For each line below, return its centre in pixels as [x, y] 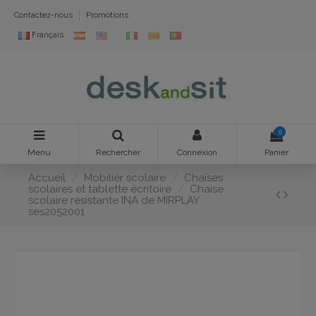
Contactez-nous [44, 16]
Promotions [107, 16]
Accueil [47, 177]
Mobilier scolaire [125, 177]
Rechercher [118, 153]
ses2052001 [56, 211]
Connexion [197, 153]
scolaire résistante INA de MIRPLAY [114, 200]
